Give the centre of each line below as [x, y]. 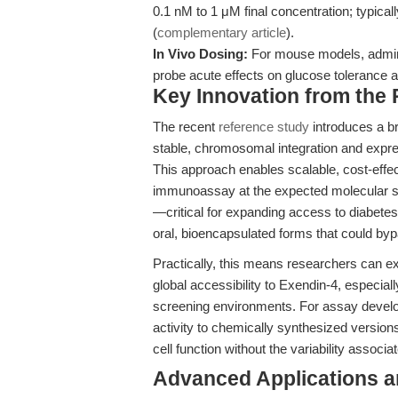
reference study [264, 127]
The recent [186, 127]
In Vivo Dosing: [200, 54]
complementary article [222, 32]
